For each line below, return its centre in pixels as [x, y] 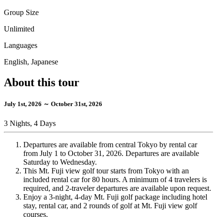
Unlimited [19, 29]
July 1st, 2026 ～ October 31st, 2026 [53, 104]
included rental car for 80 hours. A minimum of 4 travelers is [115, 180]
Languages [21, 45]
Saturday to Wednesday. [60, 162]
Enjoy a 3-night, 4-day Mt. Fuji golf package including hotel [115, 197]
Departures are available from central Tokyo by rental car [110, 145]
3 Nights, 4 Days [30, 124]
